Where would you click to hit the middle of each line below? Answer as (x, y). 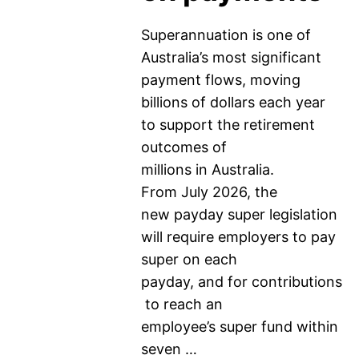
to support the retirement (228, 125)
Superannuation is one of (226, 35)
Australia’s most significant (231, 57)
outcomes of (184, 147)
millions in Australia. (211, 169)
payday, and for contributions (241, 282)
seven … (169, 349)
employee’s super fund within (239, 327)
